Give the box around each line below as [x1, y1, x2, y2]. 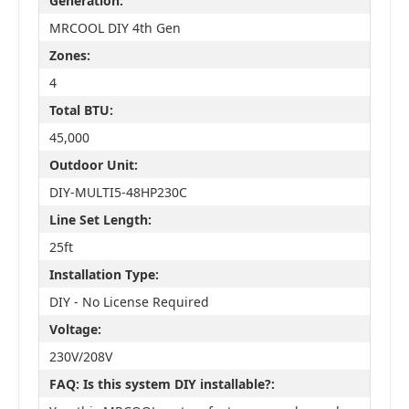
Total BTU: [48, 100, 113, 119]
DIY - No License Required [48, 292, 209, 310]
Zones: [48, 46, 90, 64]
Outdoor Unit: [48, 155, 138, 173]
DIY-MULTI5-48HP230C [48, 183, 187, 201]
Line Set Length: [48, 210, 152, 228]
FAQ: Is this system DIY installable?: [48, 374, 275, 393]
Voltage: [48, 320, 101, 338]
